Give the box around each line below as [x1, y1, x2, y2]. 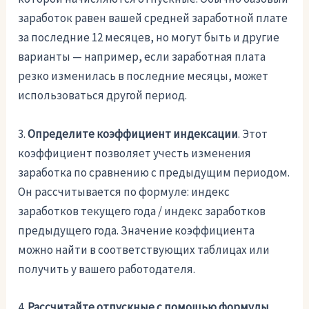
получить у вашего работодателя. [18, 261, 196, 277]
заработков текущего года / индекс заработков [18, 203, 266, 219]
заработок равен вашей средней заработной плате [18, 10, 288, 26]
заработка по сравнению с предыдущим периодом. [18, 164, 290, 180]
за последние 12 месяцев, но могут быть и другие [18, 30, 280, 46]
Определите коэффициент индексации [28, 126, 239, 141]
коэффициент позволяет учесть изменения [18, 145, 252, 161]
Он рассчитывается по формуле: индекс [18, 183, 230, 199]
